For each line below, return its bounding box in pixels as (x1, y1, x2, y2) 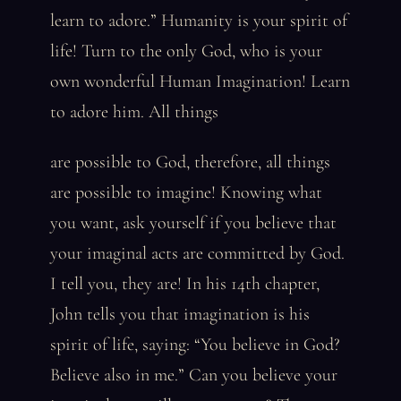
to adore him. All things (50, 101, 218, 123)
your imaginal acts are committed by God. (50, 243, 345, 264)
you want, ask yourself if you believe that (50, 212, 337, 234)
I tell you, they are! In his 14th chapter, (50, 273, 320, 294)
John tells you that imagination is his (50, 303, 310, 325)
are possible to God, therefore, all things (50, 151, 330, 173)
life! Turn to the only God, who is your (50, 40, 322, 62)
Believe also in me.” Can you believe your (50, 364, 337, 386)
